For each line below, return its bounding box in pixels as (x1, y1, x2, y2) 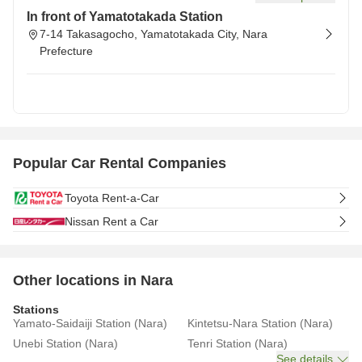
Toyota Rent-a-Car (65, 191, 159, 204)
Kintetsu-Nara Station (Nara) (187, 317, 333, 330)
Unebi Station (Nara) (13, 337, 118, 350)
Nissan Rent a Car (65, 214, 158, 228)
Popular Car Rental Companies (13, 155, 226, 171)
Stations (13, 303, 59, 316)
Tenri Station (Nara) (187, 337, 288, 350)
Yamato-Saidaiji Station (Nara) (13, 317, 167, 330)
